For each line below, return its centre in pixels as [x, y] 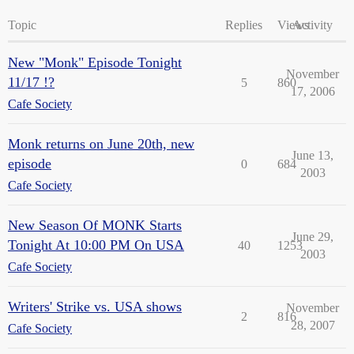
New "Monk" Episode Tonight [95, 62]
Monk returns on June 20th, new [101, 144]
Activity [313, 25]
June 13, [313, 155]
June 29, [313, 237]
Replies [244, 25]
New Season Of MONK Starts [95, 225]
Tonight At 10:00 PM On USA [96, 245]
